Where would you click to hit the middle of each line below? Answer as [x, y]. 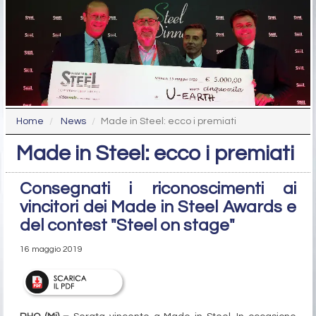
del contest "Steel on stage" [127, 226]
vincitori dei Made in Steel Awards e [158, 207]
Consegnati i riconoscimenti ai [158, 189]
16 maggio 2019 [51, 250]
